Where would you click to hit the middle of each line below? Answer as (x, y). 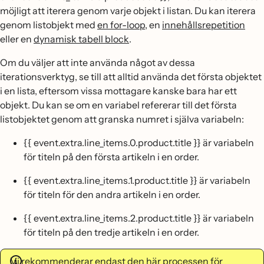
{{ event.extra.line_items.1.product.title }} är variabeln (137, 181)
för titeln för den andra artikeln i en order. (112, 195)
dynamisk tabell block (81, 39)
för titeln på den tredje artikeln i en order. (111, 232)
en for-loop (121, 25)
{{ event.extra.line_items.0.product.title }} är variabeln (139, 143)
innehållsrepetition (204, 25)
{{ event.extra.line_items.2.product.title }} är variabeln (139, 218)
